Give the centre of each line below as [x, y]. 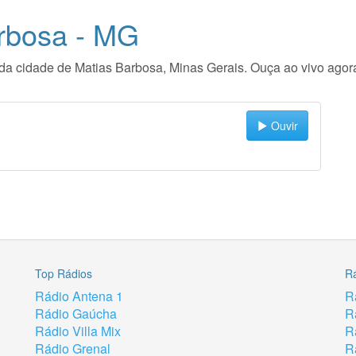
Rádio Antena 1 [79, 296]
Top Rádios [64, 273]
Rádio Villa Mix [78, 331]
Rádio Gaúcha [76, 313]
